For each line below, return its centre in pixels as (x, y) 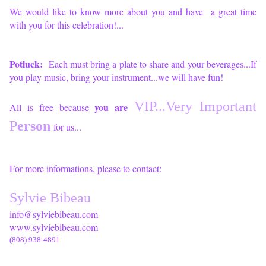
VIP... (150, 107)
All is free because (52, 107)
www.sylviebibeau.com (54, 227)
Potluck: (28, 64)
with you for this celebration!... (66, 25)
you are (115, 107)
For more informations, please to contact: (85, 169)
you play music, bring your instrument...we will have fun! (116, 77)
